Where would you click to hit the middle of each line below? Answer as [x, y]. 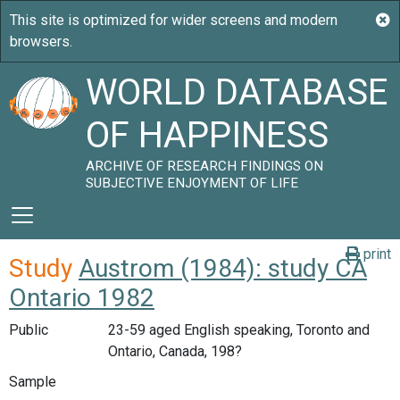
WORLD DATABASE [237, 92]
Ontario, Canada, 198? [175, 351]
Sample [33, 381]
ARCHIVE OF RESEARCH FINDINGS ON [205, 166]
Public [29, 330]
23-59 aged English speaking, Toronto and [238, 330]
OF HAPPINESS [208, 135]
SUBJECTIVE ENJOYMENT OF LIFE [192, 183]
